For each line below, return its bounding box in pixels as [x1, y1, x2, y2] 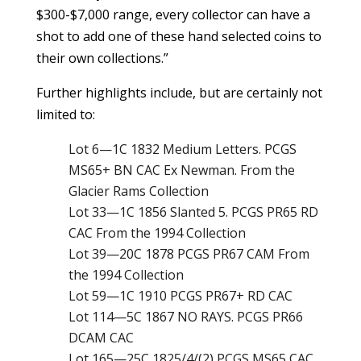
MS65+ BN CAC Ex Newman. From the [68, 160, 295, 179]
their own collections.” [35, 48, 168, 67]
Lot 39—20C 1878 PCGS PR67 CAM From [68, 244, 309, 263]
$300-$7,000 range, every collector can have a [35, 5, 310, 23]
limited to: [35, 105, 95, 123]
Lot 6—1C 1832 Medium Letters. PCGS [68, 139, 297, 158]
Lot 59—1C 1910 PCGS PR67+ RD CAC [68, 286, 293, 305]
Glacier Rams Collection [68, 181, 209, 200]
